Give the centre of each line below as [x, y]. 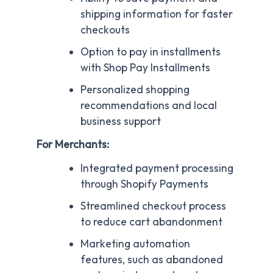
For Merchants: [73, 144]
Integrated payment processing [157, 168]
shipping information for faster [156, 14]
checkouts [105, 30]
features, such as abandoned [151, 260]
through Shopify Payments [144, 184]
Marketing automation [135, 244]
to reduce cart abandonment [151, 222]
